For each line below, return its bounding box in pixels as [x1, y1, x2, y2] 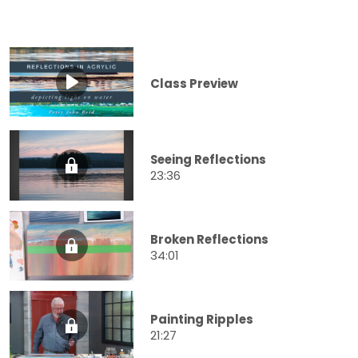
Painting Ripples [150, 310, 253, 328]
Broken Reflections [150, 230, 268, 248]
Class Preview [150, 75, 238, 93]
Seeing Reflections [150, 150, 266, 168]
